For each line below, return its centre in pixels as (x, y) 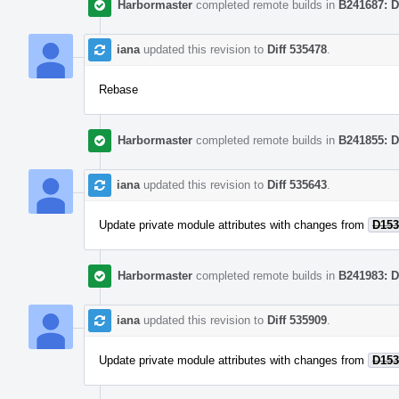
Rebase (118, 89)
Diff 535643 (297, 184)
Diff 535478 (297, 49)
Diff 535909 (297, 320)
